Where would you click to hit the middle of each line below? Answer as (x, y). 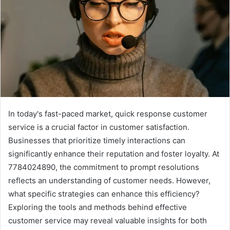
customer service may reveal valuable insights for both (108, 221)
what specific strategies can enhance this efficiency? (104, 194)
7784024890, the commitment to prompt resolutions (104, 167)
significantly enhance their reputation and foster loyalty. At (114, 154)
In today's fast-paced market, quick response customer (108, 114)
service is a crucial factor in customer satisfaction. (99, 127)
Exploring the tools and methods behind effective (98, 207)
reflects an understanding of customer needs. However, (109, 181)
